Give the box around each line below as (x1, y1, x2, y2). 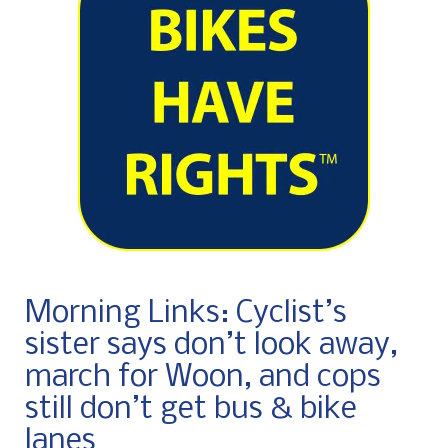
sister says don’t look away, (25, 329, 398, 362)
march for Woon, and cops (25, 361, 381, 394)
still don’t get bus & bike (25, 393, 357, 426)
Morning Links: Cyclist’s (25, 297, 347, 330)
